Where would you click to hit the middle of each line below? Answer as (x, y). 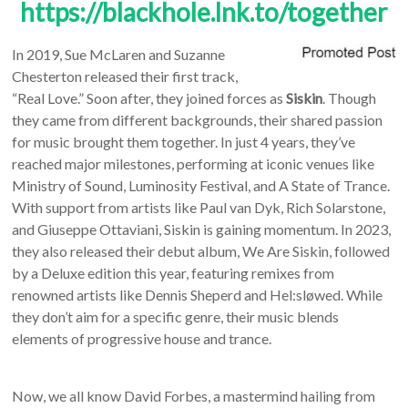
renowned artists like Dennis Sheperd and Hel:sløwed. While (198, 294)
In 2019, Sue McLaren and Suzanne (119, 54)
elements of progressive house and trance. (142, 338)
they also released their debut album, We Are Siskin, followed (201, 250)
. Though (350, 97)
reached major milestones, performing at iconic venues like (194, 163)
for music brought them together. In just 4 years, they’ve (184, 141)
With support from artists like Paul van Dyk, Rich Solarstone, (199, 207)
